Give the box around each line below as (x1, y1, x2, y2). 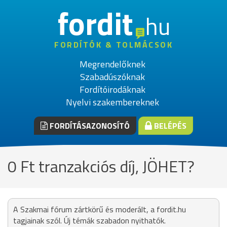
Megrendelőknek (79, 57, 145, 71)
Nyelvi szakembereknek (65, 95, 159, 109)
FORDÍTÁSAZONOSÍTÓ (48, 120, 130, 132)
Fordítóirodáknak (79, 83, 145, 96)
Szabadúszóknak (80, 70, 145, 84)
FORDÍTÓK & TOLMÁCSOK (54, 39, 173, 51)
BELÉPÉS (152, 120, 186, 132)
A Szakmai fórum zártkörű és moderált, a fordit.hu (13, 203, 186, 215)
